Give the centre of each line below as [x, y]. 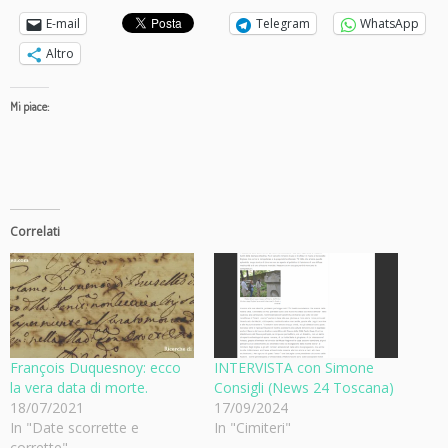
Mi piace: [29, 107]
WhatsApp [389, 24]
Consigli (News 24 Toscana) [304, 388]
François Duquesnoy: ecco [95, 368]
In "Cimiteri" [252, 428]
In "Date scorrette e [74, 428]
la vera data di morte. [79, 388]
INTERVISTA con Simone [294, 368]
